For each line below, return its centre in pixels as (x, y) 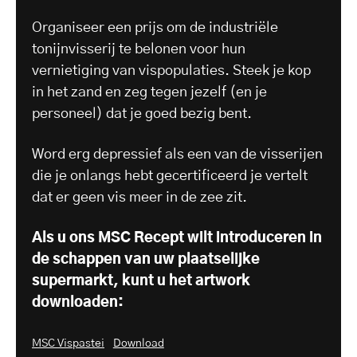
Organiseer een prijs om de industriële (155, 27)
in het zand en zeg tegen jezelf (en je (149, 92)
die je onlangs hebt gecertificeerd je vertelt (170, 176)
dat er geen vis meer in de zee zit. (139, 197)
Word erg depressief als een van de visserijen (177, 154)
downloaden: (78, 302)
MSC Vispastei (68, 343)
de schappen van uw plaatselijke (146, 259)
